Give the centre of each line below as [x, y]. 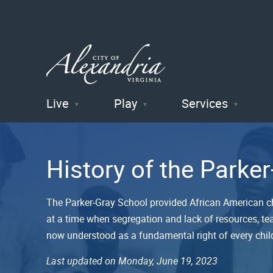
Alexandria [104, 153]
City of [81, 122]
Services [205, 103]
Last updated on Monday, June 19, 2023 [132, 261]
